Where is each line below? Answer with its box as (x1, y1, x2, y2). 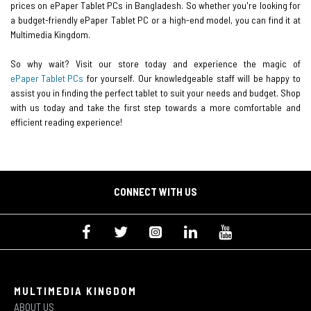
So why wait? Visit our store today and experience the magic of (10, 57, 301, 69)
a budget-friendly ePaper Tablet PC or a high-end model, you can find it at (10, 13, 301, 26)
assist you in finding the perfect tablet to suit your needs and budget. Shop (10, 86, 301, 99)
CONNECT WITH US (114, 185, 197, 198)
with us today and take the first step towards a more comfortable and (10, 101, 301, 113)
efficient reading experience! (10, 115, 122, 128)
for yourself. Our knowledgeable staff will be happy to (83, 72, 301, 84)
